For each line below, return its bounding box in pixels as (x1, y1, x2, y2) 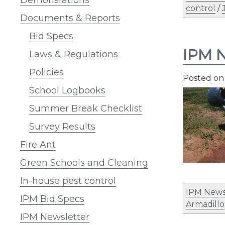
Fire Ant (20, 139, 56, 150)
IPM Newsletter (20, 211, 89, 222)
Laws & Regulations (29, 48, 118, 60)
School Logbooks (29, 84, 105, 96)
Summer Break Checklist (29, 102, 142, 114)
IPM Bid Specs (20, 193, 84, 204)
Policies (29, 66, 64, 78)
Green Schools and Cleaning (20, 157, 148, 168)
